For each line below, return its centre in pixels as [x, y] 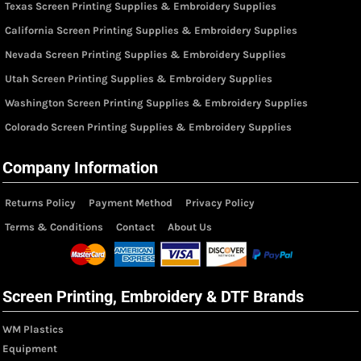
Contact [135, 226]
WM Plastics [33, 329]
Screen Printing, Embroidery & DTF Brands [153, 296]
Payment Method [131, 202]
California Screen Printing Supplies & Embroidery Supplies [151, 30]
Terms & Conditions [54, 226]
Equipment [30, 348]
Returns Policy [40, 202]
